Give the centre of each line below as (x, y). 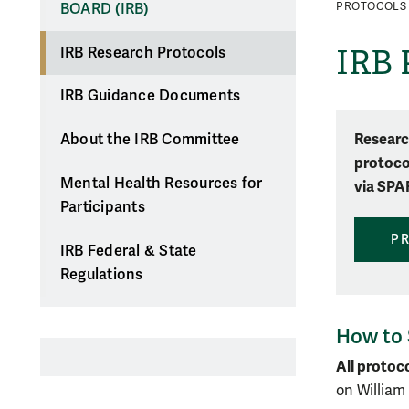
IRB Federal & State (128, 251)
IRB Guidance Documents (150, 96)
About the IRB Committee (150, 140)
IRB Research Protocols (143, 52)
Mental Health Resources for (161, 183)
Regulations (101, 274)
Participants (102, 207)
